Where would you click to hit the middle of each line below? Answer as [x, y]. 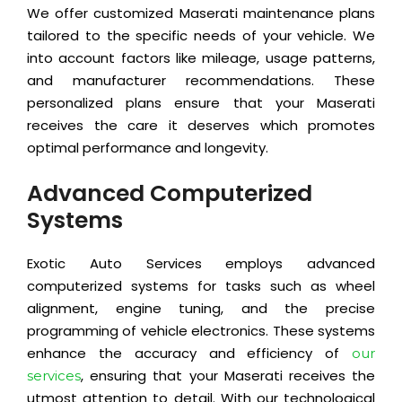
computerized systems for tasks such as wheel [201, 286]
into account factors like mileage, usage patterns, [201, 58]
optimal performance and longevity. [148, 148]
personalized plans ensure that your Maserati [201, 103]
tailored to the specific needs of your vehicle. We [201, 36]
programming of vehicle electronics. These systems [201, 331]
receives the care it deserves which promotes [201, 126]
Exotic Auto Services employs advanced [201, 264]
